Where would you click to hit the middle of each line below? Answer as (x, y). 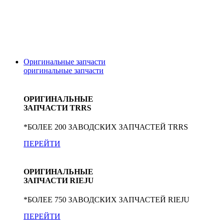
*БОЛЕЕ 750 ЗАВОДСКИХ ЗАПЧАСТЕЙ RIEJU (107, 200)
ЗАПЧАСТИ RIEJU (59, 181)
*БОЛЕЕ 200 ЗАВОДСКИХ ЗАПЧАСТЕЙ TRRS (106, 127)
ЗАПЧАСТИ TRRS (57, 108)
